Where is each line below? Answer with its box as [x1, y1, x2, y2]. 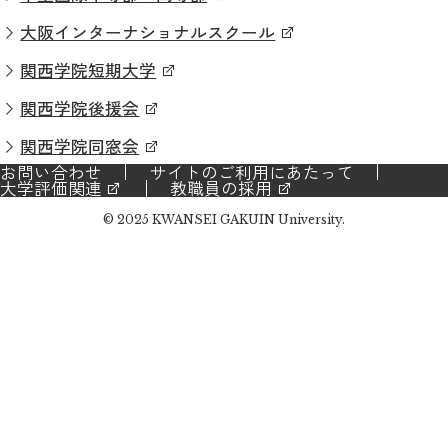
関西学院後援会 [20, 96, 140, 121]
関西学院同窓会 [20, 134, 140, 159]
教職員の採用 [170, 176, 273, 201]
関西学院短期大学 [20, 58, 157, 83]
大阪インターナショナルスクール [20, 20, 276, 45]
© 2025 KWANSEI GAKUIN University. [103, 212, 345, 227]
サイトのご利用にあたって [149, 160, 354, 185]
